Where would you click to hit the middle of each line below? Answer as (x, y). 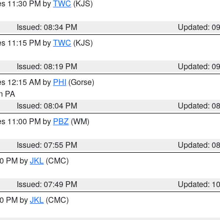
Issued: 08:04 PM (47, 105)
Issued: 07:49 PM (47, 184)
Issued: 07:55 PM (47, 145)
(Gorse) (80, 82)
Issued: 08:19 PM (47, 66)
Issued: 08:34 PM (47, 27)
